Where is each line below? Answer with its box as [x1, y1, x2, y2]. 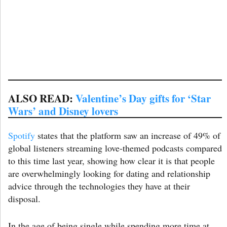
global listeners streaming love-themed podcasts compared [8, 141, 222, 154]
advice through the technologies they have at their [8, 179, 190, 192]
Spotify [8, 129, 35, 141]
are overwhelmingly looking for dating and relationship [8, 167, 210, 179]
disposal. [8, 192, 41, 205]
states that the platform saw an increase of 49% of [35, 129, 220, 141]
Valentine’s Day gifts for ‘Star [75, 90, 211, 106]
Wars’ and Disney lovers [8, 102, 118, 119]
